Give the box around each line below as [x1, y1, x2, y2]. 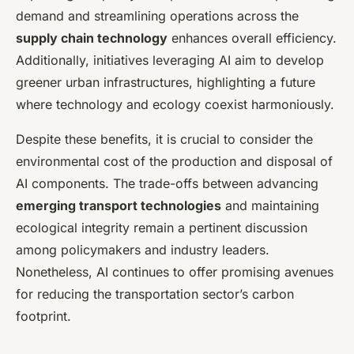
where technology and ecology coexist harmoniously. [16, 96, 334, 113]
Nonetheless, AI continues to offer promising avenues [16, 264, 333, 281]
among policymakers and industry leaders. [16, 242, 269, 258]
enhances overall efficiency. [168, 30, 337, 47]
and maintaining [221, 198, 319, 214]
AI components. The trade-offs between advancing [16, 175, 318, 192]
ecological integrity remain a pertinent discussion [16, 220, 307, 236]
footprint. [16, 308, 71, 325]
